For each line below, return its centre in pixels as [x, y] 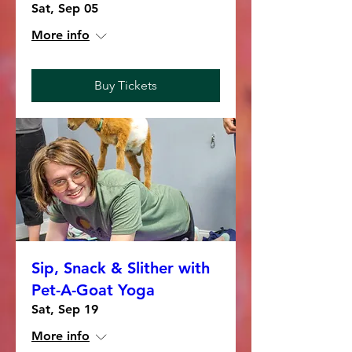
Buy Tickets [126, 85]
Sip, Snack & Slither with [121, 268]
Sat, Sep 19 [65, 309]
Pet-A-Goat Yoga [93, 290]
